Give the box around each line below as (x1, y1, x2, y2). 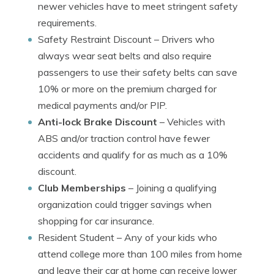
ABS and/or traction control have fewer (38, 132, 210, 144)
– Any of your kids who (114, 231, 217, 243)
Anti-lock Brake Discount (38, 116, 157, 128)
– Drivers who (152, 33, 215, 45)
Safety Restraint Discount (38, 33, 152, 45)
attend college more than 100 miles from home (38, 248, 242, 260)
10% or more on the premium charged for (38, 83, 217, 95)
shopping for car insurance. (38, 215, 154, 227)
